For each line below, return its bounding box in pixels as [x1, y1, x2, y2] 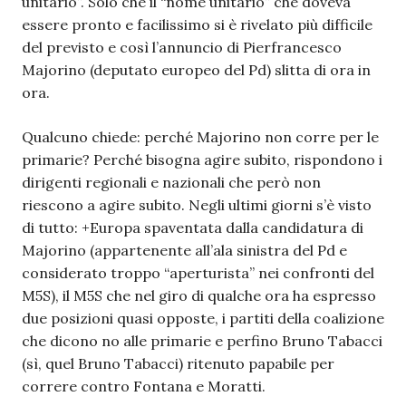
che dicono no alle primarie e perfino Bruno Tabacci [22, 332, 382, 350]
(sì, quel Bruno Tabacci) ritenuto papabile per [22, 354, 334, 372]
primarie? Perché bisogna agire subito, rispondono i [22, 150, 382, 169]
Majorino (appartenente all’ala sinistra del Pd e [22, 241, 347, 259]
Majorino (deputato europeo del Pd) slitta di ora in [22, 61, 371, 79]
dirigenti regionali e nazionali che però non [22, 173, 321, 191]
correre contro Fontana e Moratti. [22, 377, 266, 395]
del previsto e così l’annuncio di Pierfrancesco [22, 38, 342, 56]
